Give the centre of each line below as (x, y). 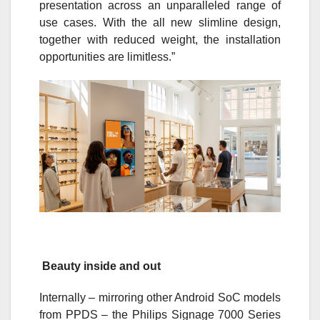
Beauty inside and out (101, 266)
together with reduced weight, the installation (160, 40)
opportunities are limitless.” (107, 57)
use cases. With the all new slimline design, (160, 23)
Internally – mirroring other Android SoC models (160, 297)
